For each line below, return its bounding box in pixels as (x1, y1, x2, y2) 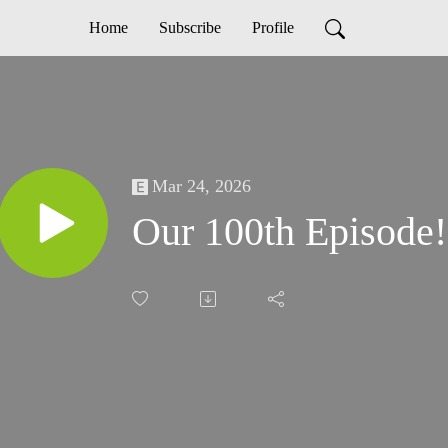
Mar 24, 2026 (152, 176, 251, 197)
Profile (251, 19, 294, 36)
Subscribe (158, 19, 221, 36)
